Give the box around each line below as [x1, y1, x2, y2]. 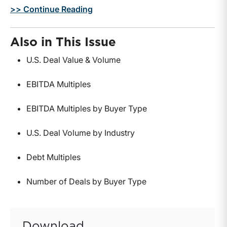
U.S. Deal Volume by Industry [26, 128, 135, 138]
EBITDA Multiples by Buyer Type [26, 103, 147, 114]
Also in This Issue [10, 36, 116, 49]
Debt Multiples [26, 152, 81, 163]
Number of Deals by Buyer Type [26, 176, 146, 187]
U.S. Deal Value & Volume [26, 55, 121, 65]
